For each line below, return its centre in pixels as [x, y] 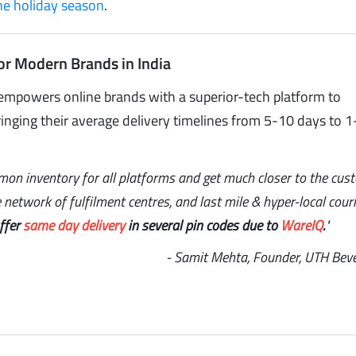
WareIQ [302, 225]
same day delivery [74, 225]
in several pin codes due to [203, 225]
